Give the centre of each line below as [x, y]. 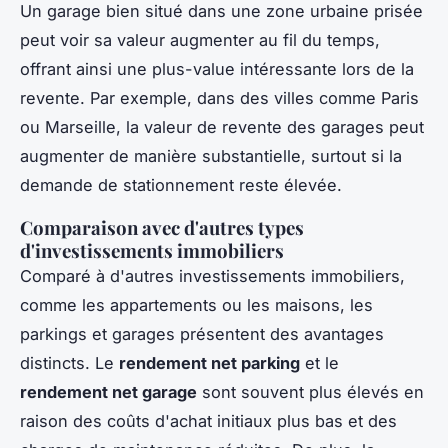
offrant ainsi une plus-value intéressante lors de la [217, 68]
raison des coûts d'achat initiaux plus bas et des [208, 420]
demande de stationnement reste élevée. [181, 184]
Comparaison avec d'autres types [162, 227]
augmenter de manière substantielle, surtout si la [211, 155]
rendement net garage [108, 391]
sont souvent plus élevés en [310, 391]
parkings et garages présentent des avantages [202, 333]
